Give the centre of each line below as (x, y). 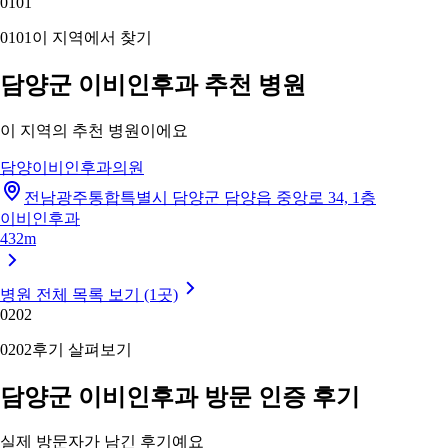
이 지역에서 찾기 (92, 37)
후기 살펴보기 (82, 349)
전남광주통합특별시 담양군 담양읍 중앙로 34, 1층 (200, 197)
